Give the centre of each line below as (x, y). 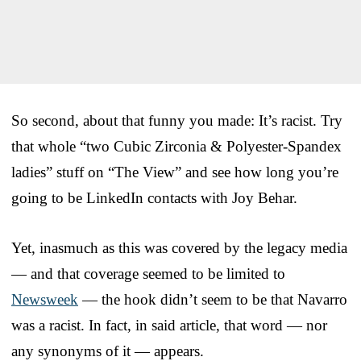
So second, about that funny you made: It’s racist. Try (177, 120)
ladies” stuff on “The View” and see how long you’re (175, 172)
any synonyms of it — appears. (108, 351)
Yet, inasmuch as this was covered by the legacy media (179, 247)
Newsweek (45, 299)
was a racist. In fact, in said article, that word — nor (169, 325)
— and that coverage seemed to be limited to (148, 273)
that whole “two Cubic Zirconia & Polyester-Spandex (176, 146)
